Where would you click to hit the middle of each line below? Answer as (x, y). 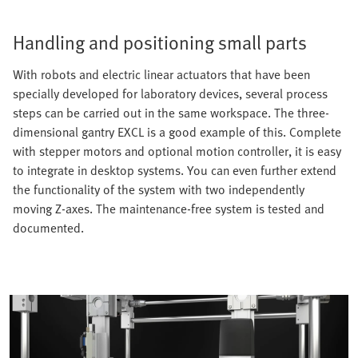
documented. (48, 227)
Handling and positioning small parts (160, 42)
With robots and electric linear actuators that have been (161, 74)
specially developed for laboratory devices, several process (170, 93)
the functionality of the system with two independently (159, 189)
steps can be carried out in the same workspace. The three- (171, 112)
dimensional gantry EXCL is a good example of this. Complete (177, 131)
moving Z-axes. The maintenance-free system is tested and (169, 208)
